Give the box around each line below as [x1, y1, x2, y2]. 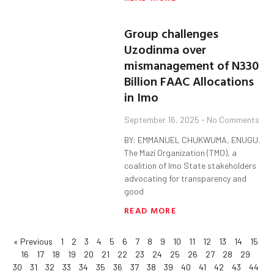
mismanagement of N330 [124, 56, 259, 75]
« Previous [13, 236, 53, 247]
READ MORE [124, 204, 176, 217]
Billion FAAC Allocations [124, 72, 254, 91]
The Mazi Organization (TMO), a [124, 147, 237, 158]
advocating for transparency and [124, 173, 247, 184]
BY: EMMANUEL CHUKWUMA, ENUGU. [124, 135, 261, 146]
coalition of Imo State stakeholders [124, 160, 257, 171]
